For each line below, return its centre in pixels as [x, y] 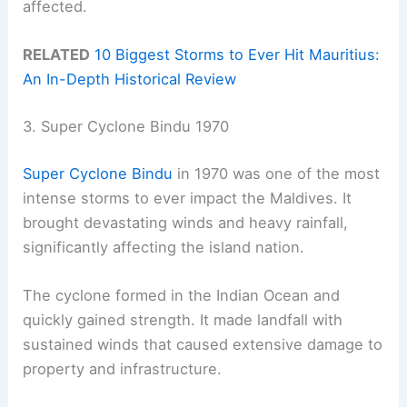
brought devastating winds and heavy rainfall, [186, 222]
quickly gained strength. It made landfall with [183, 319]
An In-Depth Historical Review [130, 79]
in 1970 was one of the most [277, 173]
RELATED [57, 55]
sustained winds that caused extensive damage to [203, 344]
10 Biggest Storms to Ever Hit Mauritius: [238, 55]
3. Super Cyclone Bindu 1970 [126, 126]
